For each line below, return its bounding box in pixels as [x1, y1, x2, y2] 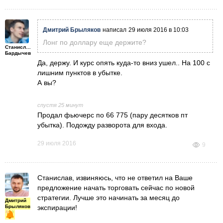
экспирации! [37, 203, 77, 212]
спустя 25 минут [37, 102, 83, 108]
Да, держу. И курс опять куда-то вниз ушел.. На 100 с [37, 58, 210, 67]
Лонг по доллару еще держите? [43, 38, 146, 46]
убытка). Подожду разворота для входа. [37, 120, 167, 129]
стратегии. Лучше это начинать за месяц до [37, 193, 180, 202]
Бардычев [5, 50, 31, 56]
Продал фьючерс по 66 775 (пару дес [37, 111, 161, 119]
